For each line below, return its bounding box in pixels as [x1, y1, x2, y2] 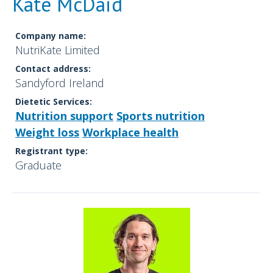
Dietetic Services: [15, 96, 92, 108]
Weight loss [15, 125, 79, 140]
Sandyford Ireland [15, 76, 104, 91]
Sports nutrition [116, 108, 205, 124]
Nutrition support [15, 108, 113, 124]
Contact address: [15, 63, 91, 75]
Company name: [15, 30, 86, 42]
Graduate [15, 158, 62, 173]
